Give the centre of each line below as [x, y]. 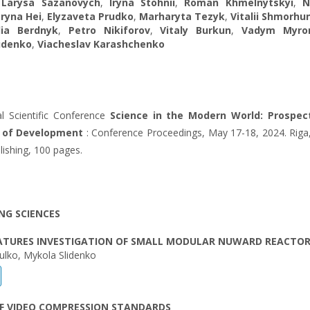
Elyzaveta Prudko [90, 16]
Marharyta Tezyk [182, 16]
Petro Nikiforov [109, 30]
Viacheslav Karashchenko [101, 44]
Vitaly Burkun [196, 30]
